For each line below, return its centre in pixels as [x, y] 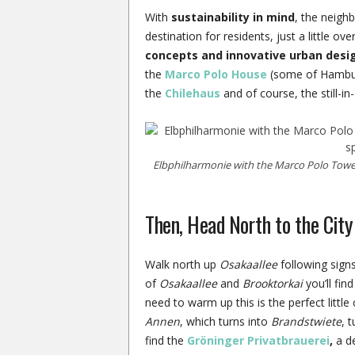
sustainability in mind [233, 17]
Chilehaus [192, 93]
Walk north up [182, 264]
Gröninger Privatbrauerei [258, 340]
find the [166, 340]
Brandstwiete [306, 321]
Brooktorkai [272, 283]
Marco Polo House [216, 74]
